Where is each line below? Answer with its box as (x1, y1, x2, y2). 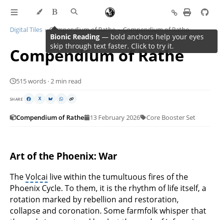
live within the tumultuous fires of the (48, 171, 188, 182)
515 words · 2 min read (16, 77, 82, 85)
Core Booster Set (146, 113, 195, 122)
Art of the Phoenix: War (10, 150, 117, 163)
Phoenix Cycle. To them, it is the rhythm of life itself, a (10, 182, 206, 193)
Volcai (26, 171, 48, 182)
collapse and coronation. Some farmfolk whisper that (10, 205, 206, 216)
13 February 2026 (90, 113, 140, 122)
